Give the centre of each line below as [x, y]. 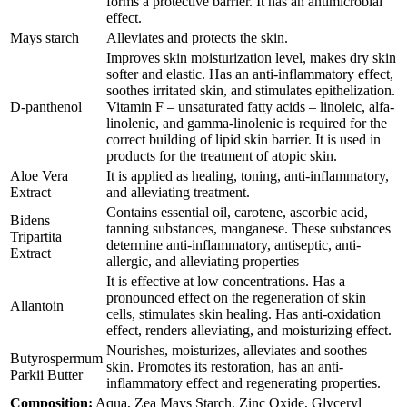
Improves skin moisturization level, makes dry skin [251, 57]
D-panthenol [46, 106]
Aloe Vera [39, 175]
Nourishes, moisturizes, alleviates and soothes [237, 350]
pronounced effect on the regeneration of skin [236, 297]
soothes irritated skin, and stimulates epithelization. [251, 90]
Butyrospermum [56, 358]
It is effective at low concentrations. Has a [226, 281]
